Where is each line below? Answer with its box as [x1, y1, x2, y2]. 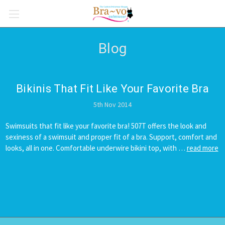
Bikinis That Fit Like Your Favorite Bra [16, 82, 209, 95]
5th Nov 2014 [93, 99, 132, 109]
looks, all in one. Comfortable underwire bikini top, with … [5, 143, 187, 153]
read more [186, 143, 218, 153]
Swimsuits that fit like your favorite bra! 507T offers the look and [5, 121, 206, 131]
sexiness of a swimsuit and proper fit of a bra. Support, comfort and [5, 132, 217, 142]
